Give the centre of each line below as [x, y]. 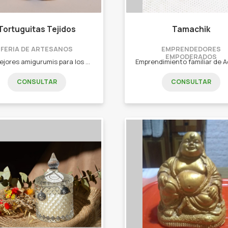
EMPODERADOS [191, 56]
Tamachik [191, 30]
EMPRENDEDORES [191, 49]
